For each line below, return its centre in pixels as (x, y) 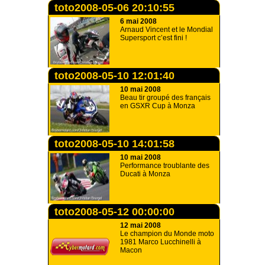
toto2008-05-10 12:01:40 (114, 76)
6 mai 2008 (138, 21)
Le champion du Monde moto (167, 234)
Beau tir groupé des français (165, 98)
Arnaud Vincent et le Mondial (167, 30)
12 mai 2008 (140, 225)
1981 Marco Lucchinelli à (161, 242)
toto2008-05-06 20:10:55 (114, 8)
